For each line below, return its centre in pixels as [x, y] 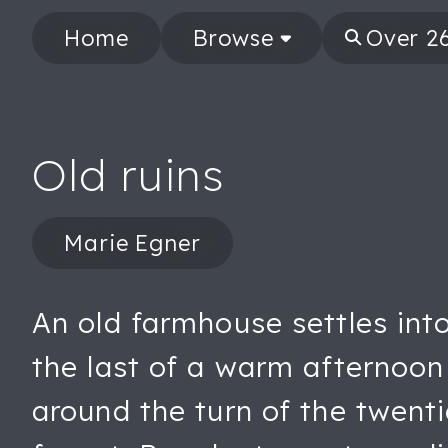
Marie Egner [132, 243]
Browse [233, 38]
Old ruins [128, 174]
